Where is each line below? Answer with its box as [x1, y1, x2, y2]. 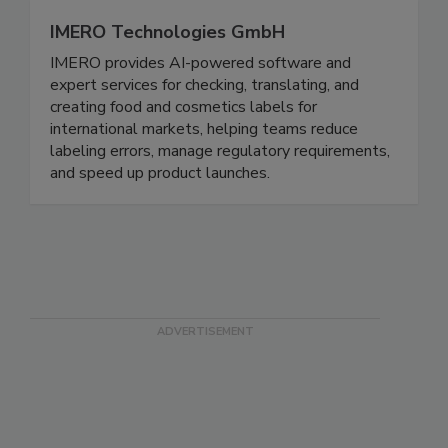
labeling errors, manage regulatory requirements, [50, 181, 390, 204]
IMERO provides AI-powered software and [50, 93, 351, 116]
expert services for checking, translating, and [50, 115, 359, 138]
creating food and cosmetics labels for [50, 137, 317, 160]
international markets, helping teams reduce [50, 159, 358, 182]
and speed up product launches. [50, 203, 270, 226]
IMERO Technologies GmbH [50, 61, 285, 86]
